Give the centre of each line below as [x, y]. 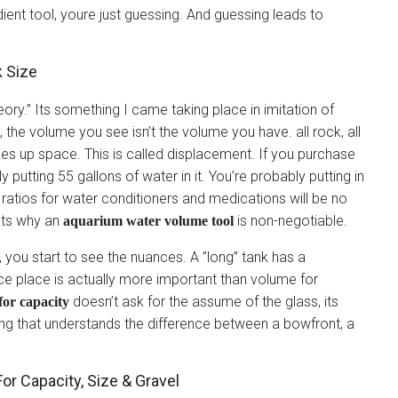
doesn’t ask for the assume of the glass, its [204, 302]
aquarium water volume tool [148, 221]
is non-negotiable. [291, 221]
